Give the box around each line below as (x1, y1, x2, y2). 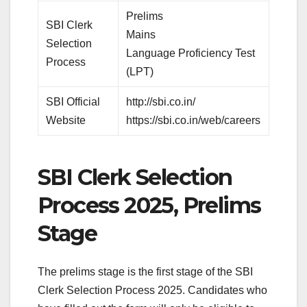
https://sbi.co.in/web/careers (126, 114, 261, 126)
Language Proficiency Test (126, 47, 256, 59)
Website (46, 114, 86, 126)
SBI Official (46, 95, 101, 108)
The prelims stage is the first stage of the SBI (38, 266, 253, 278)
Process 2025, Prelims (38, 191, 261, 219)
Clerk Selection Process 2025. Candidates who (38, 284, 267, 297)
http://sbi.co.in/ (126, 95, 196, 108)
